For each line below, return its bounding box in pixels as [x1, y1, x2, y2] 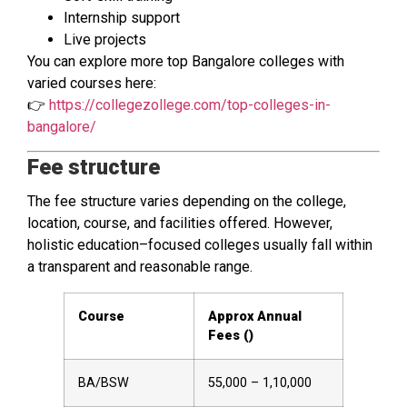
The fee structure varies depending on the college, [27, 193, 346, 211]
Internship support [64, 9, 180, 27]
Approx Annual [208, 309, 302, 325]
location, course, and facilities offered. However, [27, 214, 333, 233]
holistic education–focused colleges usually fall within [27, 236, 372, 254]
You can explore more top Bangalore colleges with [27, 53, 344, 71]
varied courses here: [27, 74, 156, 93]
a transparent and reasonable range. [27, 258, 253, 276]
